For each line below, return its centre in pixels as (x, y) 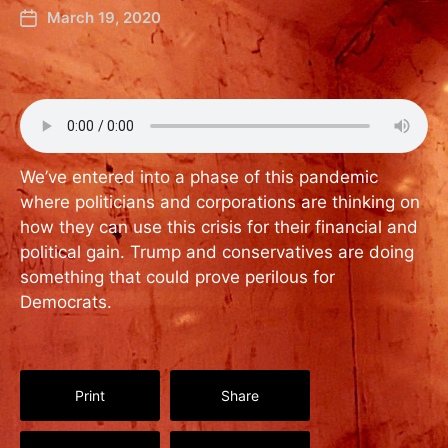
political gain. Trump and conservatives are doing (217, 252)
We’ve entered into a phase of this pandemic (199, 177)
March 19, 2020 (104, 17)
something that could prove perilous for (177, 277)
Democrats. (66, 302)
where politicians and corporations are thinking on (220, 202)
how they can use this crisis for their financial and (219, 227)
